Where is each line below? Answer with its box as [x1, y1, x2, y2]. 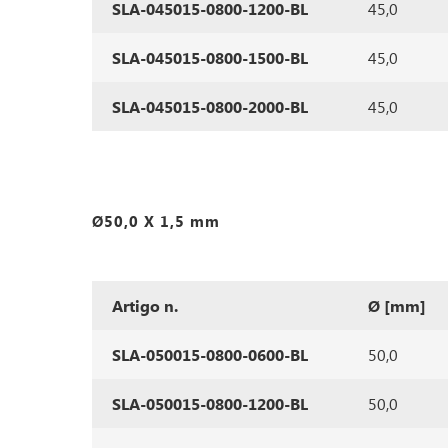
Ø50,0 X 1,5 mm [92, 211, 220, 231]
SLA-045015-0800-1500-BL [112, 47, 308, 68]
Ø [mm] [368, 295, 426, 316]
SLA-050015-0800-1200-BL [112, 393, 308, 414]
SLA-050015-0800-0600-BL [112, 344, 308, 365]
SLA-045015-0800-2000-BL [112, 96, 308, 117]
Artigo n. [112, 295, 178, 316]
